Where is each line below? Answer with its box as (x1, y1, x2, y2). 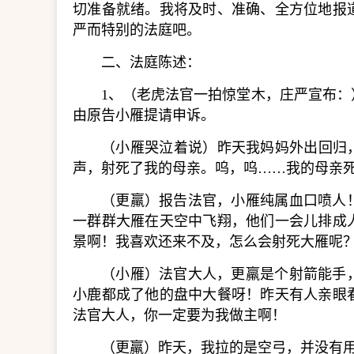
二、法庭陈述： (101, 55, 201, 70)
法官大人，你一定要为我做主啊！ (73, 307, 286, 323)
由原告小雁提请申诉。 (73, 107, 215, 123)
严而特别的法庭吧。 (73, 22, 201, 38)
